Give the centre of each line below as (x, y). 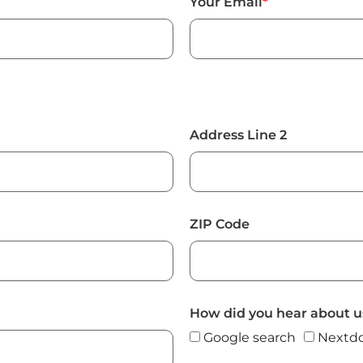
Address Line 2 (238, 135)
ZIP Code (220, 224)
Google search (250, 338)
